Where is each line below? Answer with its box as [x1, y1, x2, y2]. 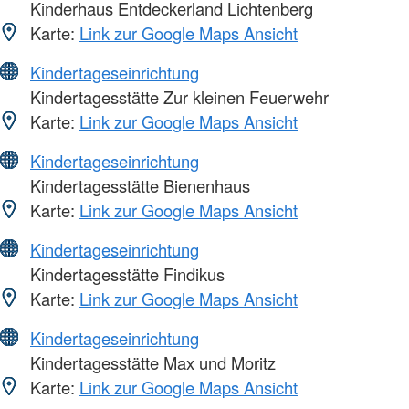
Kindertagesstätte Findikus [26, 262, 225, 287]
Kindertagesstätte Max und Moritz [26, 351, 276, 375]
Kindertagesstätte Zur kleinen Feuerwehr [26, 85, 329, 110]
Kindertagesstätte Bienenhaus [26, 173, 250, 198]
